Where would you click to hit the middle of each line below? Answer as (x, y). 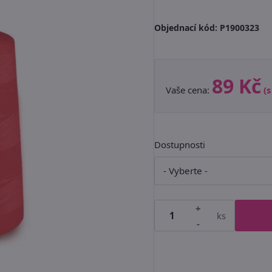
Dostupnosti (180, 144)
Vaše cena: (189, 90)
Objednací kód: (187, 28)
